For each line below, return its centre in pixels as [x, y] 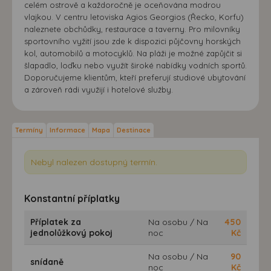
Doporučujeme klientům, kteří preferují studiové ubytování [135, 77]
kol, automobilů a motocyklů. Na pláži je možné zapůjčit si [133, 53]
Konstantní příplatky [72, 198]
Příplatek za [56, 222]
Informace [67, 130]
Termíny [29, 130]
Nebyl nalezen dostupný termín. [94, 162]
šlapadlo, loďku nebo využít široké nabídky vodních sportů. [135, 65]
